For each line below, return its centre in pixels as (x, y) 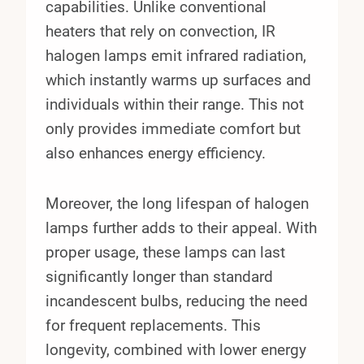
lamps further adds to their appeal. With (181, 227)
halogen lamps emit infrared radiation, (176, 55)
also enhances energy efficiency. (156, 153)
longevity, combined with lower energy (176, 349)
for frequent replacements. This (153, 325)
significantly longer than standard (159, 276)
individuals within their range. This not (175, 104)
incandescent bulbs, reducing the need (177, 301)
